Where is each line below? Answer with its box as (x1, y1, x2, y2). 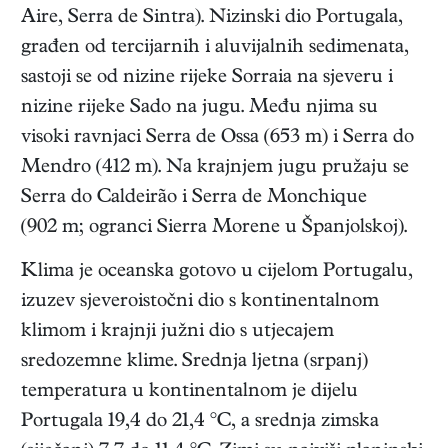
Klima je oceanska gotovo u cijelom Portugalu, (21, 262, 413, 284)
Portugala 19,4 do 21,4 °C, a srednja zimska (21, 412, 379, 434)
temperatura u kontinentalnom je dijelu (21, 382, 358, 404)
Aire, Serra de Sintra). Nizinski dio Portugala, (21, 8, 403, 30)
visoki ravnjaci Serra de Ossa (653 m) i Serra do (21, 128, 414, 150)
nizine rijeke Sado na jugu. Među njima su (21, 98, 378, 120)
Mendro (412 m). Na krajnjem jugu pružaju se (21, 158, 409, 180)
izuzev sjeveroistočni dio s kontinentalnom (21, 292, 379, 314)
